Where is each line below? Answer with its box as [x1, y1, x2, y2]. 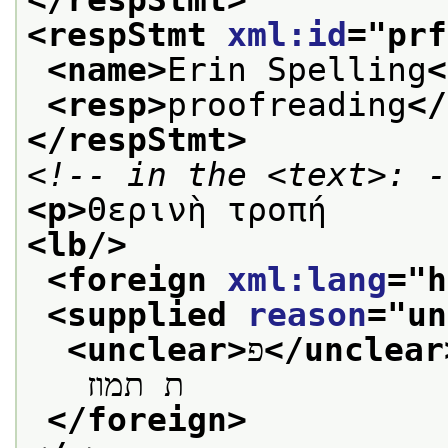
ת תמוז [87, 365, 184, 404]
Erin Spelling [167, 50, 427, 89]
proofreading [167, 85, 407, 124]
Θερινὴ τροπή [87, 190, 327, 229]
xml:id [227, 15, 347, 54]
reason [247, 295, 367, 334]
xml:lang [227, 260, 387, 299]
